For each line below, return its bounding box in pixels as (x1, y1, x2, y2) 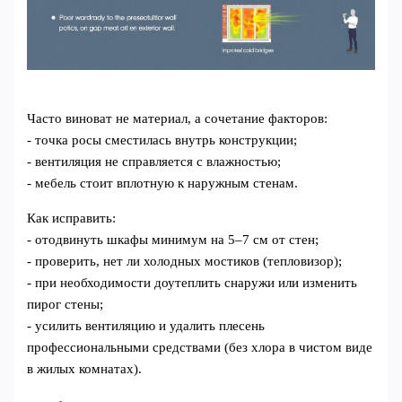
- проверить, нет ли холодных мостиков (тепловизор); (27, 253, 343, 268)
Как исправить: (27, 210, 117, 225)
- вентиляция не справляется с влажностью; (27, 153, 282, 169)
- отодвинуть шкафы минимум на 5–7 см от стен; (27, 232, 319, 247)
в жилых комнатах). (27, 361, 143, 376)
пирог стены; (27, 296, 104, 311)
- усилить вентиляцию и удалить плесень (27, 318, 266, 333)
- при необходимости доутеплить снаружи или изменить (27, 275, 358, 290)
